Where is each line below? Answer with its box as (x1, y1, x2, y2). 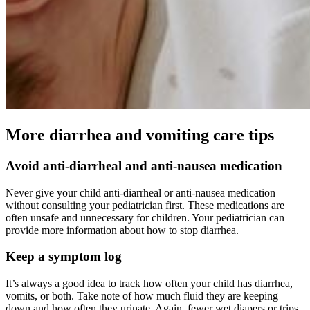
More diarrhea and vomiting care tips (6, 125, 274, 144)
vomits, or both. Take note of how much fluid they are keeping (6, 289, 278, 302)
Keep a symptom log (6, 249, 122, 264)
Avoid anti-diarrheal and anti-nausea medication (6, 158, 282, 173)
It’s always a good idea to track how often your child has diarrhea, (6, 277, 293, 289)
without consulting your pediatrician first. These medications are (6, 199, 284, 211)
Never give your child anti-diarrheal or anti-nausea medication (6, 186, 275, 199)
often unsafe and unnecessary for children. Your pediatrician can (6, 211, 284, 224)
